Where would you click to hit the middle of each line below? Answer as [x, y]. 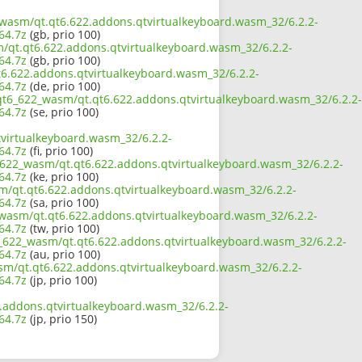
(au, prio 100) [63, 255]
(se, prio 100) [63, 112]
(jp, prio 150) [62, 319]
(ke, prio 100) [63, 177]
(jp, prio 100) [62, 280]
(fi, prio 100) [60, 151]
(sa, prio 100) [63, 203]
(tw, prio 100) [63, 229]
